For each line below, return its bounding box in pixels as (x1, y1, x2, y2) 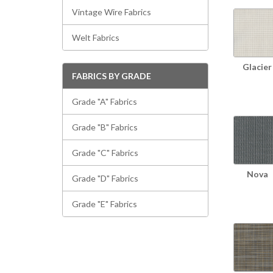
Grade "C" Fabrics (72, 147, 138, 158)
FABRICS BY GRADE (72, 71, 151, 81)
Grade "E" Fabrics (72, 199, 137, 209)
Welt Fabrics (72, 32, 119, 43)
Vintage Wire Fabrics (72, 7, 151, 17)
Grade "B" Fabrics (72, 122, 138, 132)
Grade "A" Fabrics (72, 96, 137, 107)
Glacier (243, 61, 272, 72)
